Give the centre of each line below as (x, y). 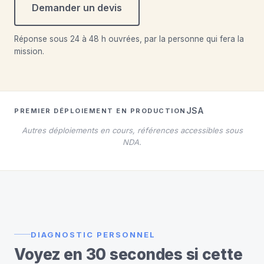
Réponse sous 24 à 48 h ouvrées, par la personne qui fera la (129, 39)
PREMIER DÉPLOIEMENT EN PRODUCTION (100, 110)
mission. (29, 51)
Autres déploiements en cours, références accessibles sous (132, 130)
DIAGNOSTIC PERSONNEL (93, 234)
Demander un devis (77, 8)
